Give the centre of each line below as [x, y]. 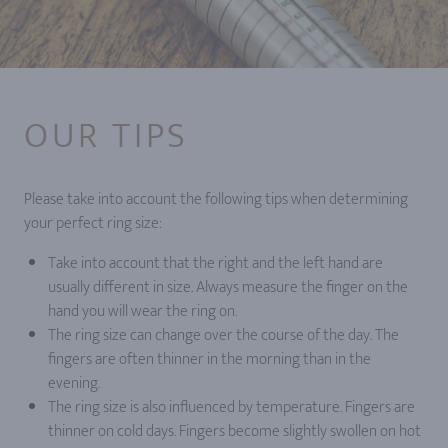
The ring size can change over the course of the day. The [223, 335]
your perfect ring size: [93, 223]
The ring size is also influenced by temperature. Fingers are [231, 407]
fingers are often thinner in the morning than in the [209, 359]
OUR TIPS [106, 136]
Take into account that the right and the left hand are [215, 263]
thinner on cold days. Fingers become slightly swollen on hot [234, 431]
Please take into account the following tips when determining [216, 199]
